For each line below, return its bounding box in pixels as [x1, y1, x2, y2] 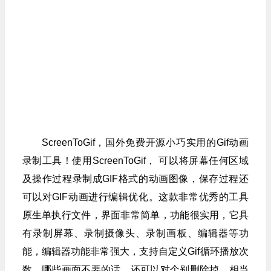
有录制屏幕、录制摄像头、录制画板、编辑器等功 [22, 227, 249, 238]
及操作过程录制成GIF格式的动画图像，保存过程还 [22, 173, 249, 184]
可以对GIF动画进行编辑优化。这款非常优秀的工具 [22, 191, 249, 202]
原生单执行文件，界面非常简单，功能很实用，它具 [22, 209, 249, 220]
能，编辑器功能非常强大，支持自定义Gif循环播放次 [22, 246, 249, 256]
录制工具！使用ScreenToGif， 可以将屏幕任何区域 [22, 155, 249, 166]
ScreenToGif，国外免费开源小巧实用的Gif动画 [41, 137, 249, 148]
